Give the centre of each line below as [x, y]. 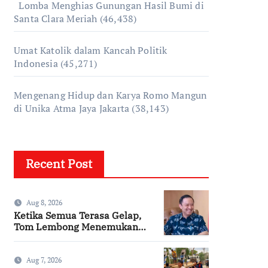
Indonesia [36, 63]
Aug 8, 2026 [44, 202]
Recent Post [59, 164]
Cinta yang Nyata [53, 238]
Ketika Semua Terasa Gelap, [77, 215]
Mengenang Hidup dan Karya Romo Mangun [111, 95]
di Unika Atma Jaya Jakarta [72, 108]
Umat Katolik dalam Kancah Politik [91, 50]
